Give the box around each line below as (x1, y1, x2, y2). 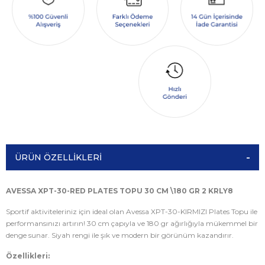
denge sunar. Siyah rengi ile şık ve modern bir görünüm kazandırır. (6, 231, 234, 240)
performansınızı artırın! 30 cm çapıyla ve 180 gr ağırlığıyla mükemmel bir (6, 219, 258, 228)
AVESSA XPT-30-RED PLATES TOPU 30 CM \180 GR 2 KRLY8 (6, 186, 233, 196)
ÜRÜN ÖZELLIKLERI (15, 152, 102, 163)
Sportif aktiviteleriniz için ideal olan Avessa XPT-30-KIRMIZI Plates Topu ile (6, 207, 257, 216)
